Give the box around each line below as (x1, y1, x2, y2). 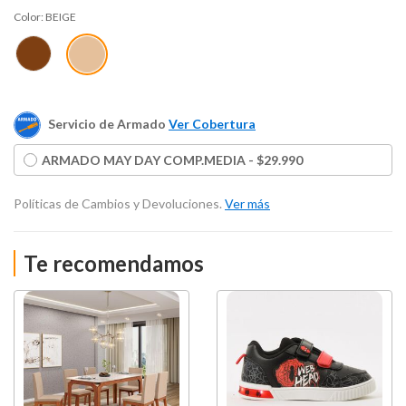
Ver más (225, 196, 270, 212)
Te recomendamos (24, 250, 204, 277)
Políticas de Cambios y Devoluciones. (14, 196, 225, 212)
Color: (14, 10, 45, 24)
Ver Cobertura (169, 115, 256, 131)
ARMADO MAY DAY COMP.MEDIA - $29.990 (42, 151, 303, 168)
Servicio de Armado (45, 115, 169, 131)
